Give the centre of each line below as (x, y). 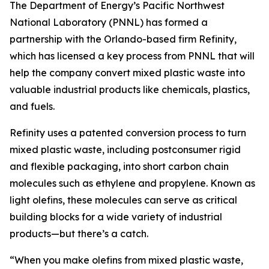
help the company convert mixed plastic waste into (127, 73)
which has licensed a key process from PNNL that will (132, 56)
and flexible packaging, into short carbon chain (119, 166)
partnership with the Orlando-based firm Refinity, (123, 39)
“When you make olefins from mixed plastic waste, (126, 260)
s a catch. (126, 234)
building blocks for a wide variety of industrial (116, 217)
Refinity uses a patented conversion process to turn (128, 133)
